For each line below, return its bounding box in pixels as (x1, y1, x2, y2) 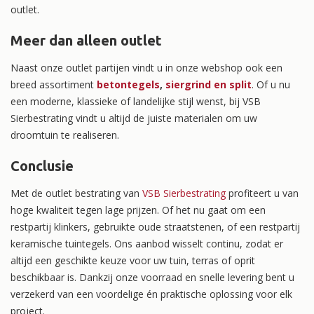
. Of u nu (252, 77, 290, 91)
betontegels (97, 77, 160, 91)
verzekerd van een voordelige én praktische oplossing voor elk (11, 287, 292, 301)
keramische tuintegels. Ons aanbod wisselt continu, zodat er (11, 236, 283, 250)
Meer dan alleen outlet (11, 32, 162, 48)
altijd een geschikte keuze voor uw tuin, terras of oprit (11, 253, 255, 267)
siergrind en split (165, 77, 252, 91)
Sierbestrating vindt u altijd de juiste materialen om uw (11, 111, 257, 125)
